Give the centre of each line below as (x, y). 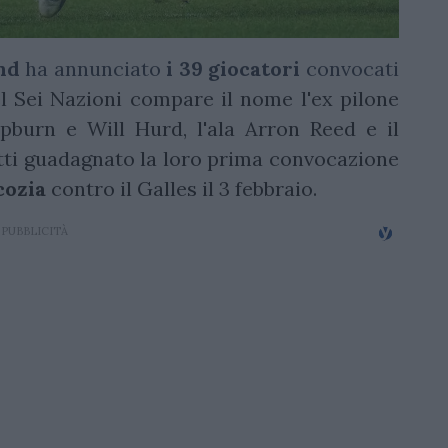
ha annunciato (90, 69)
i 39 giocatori (233, 69)
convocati (353, 69)
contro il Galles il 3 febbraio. (181, 189)
